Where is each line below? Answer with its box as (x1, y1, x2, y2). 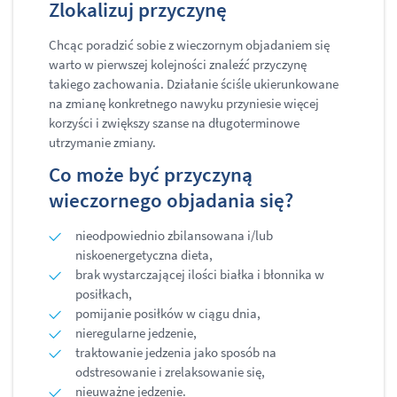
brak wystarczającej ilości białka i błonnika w (75, 266, 324, 284)
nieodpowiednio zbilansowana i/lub (75, 227, 273, 245)
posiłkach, (75, 285, 132, 303)
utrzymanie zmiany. (49, 134, 161, 152)
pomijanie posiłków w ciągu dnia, (75, 305, 261, 323)
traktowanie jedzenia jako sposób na (75, 344, 276, 362)
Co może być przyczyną (49, 161, 253, 188)
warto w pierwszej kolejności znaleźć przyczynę (49, 56, 307, 74)
